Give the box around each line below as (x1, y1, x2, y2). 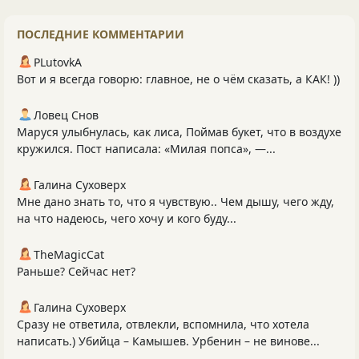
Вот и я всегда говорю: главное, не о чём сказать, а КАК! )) (17, 71, 340, 87)
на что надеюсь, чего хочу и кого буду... (17, 211, 236, 227)
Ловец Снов (34, 107, 99, 123)
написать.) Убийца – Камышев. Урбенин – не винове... (17, 333, 320, 349)
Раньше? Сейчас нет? (17, 264, 135, 280)
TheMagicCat (34, 247, 104, 263)
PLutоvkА (34, 54, 82, 71)
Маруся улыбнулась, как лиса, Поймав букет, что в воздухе (17, 124, 341, 140)
